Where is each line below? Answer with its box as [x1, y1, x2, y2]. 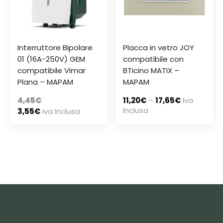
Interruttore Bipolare [17, 42, 93, 53]
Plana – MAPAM [17, 77, 73, 88]
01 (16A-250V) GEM [17, 54, 85, 65]
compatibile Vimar [17, 65, 86, 76]
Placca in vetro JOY [123, 42, 195, 53]
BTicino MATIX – [123, 65, 180, 76]
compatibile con [123, 54, 184, 65]
